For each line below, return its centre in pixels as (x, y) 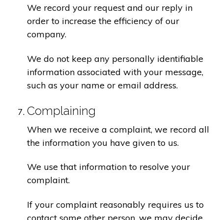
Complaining (61, 110)
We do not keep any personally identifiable (115, 58)
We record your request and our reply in (110, 8)
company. (47, 34)
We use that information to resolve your (109, 167)
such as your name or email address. (102, 85)
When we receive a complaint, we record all (118, 129)
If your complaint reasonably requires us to (115, 204)
